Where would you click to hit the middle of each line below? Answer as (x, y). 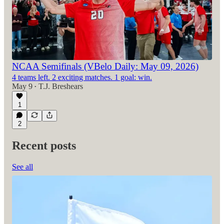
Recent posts (44, 146)
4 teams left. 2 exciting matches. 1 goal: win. (82, 77)
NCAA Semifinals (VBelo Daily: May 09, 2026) (105, 66)
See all (22, 167)
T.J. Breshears (61, 86)
